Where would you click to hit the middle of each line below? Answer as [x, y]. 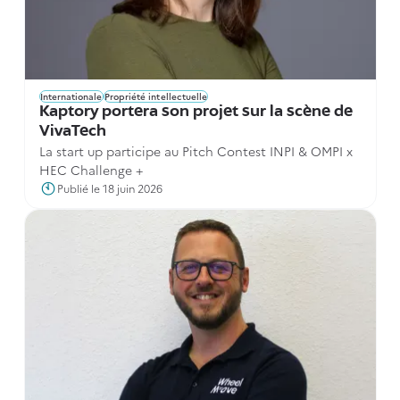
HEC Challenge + [91, 170]
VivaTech [72, 132]
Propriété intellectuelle [156, 96]
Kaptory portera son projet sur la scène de [196, 112]
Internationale [71, 96]
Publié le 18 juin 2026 [109, 188]
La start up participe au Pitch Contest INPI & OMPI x [196, 151]
